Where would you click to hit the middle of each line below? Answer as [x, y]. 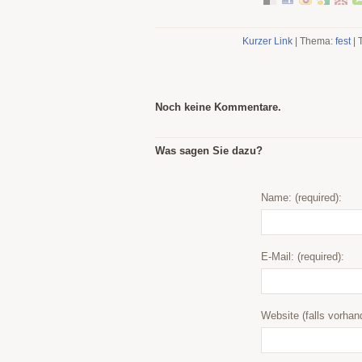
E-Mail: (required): [303, 257]
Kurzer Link [267, 41]
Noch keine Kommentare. [218, 107]
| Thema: [314, 41]
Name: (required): [301, 198]
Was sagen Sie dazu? [209, 151]
